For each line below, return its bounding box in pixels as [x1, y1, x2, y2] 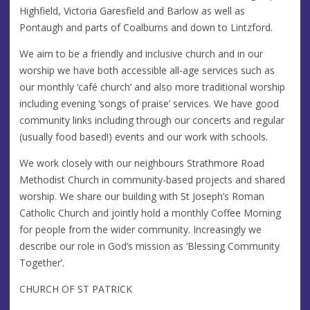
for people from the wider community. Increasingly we [19, 222, 262, 236]
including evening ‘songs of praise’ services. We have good [19, 96, 279, 110]
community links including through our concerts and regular [19, 113, 284, 127]
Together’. [19, 255, 64, 269]
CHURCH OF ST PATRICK [19, 282, 132, 295]
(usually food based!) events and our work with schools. [19, 129, 268, 143]
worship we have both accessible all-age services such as [19, 63, 275, 77]
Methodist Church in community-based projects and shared [19, 172, 285, 186]
